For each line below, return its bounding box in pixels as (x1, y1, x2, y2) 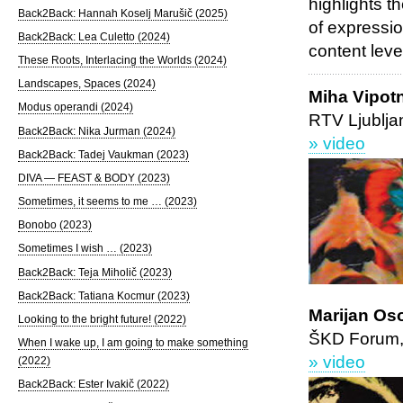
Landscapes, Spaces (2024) (17, 77, 156, 91)
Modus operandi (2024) (17, 101, 133, 114)
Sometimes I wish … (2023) (17, 242, 152, 255)
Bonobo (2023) (17, 219, 92, 232)
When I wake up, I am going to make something (17, 336, 248, 350)
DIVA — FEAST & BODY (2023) (17, 171, 170, 184)
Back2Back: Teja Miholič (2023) (17, 265, 172, 279)
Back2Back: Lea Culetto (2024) (17, 31, 170, 43)
